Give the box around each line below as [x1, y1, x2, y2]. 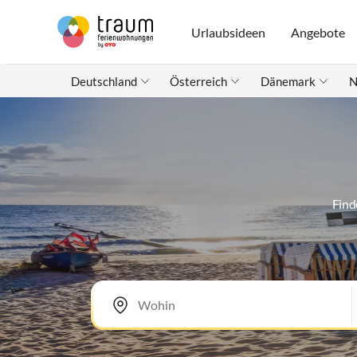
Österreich [170, 74, 228, 88]
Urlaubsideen [191, 24, 266, 40]
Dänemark [260, 74, 316, 88]
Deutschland [70, 74, 137, 88]
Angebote [291, 24, 346, 40]
